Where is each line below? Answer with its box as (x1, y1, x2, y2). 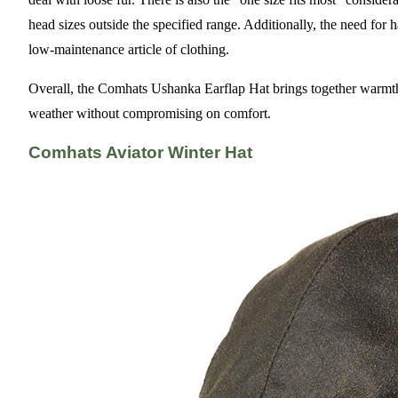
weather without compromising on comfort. (28, 106, 271, 122)
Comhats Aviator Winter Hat (28, 142, 252, 162)
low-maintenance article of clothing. (28, 42, 229, 58)
